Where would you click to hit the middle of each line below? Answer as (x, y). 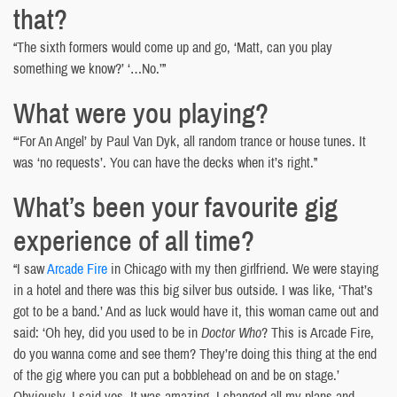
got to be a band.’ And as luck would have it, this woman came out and (196, 311)
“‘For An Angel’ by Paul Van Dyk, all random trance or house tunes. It (190, 140)
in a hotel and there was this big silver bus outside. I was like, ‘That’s (193, 289)
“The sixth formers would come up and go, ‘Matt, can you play (173, 47)
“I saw (30, 268)
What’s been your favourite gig (175, 206)
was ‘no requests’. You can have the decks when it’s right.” (165, 162)
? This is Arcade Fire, (318, 332)
